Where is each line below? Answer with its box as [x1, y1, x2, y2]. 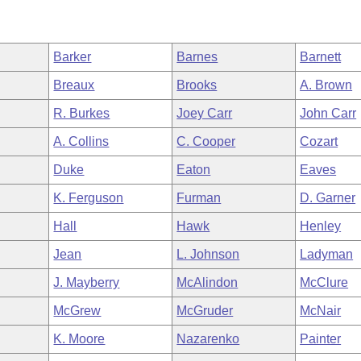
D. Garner [300, 191, 356, 205]
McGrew [53, 304, 102, 317]
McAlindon [176, 276, 239, 289]
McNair [300, 304, 342, 317]
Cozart [300, 135, 338, 148]
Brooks [176, 78, 218, 92]
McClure [300, 276, 349, 289]
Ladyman [300, 247, 354, 261]
